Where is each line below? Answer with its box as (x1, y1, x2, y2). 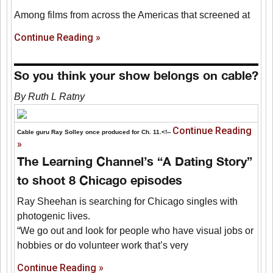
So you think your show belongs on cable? (14, 68, 259, 83)
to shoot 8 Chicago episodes (17, 172, 183, 188)
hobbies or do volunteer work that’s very (17, 240, 189, 251)
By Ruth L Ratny (14, 91, 85, 102)
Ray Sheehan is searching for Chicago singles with (17, 196, 238, 207)
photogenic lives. (17, 211, 91, 222)
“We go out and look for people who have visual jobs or (17, 225, 254, 236)
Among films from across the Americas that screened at (14, 10, 250, 21)
